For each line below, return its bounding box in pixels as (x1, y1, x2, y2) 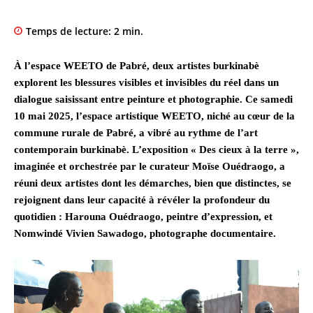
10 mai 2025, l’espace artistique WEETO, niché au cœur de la (14, 110, 295, 122)
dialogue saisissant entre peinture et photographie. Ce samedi (14, 94, 293, 105)
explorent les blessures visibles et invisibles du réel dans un (14, 77, 279, 89)
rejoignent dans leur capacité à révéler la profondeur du (14, 194, 270, 206)
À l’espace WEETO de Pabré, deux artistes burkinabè (14, 60, 259, 72)
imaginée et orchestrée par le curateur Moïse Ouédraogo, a (14, 161, 285, 173)
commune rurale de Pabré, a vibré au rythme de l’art (14, 127, 258, 139)
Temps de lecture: (26, 24, 114, 38)
